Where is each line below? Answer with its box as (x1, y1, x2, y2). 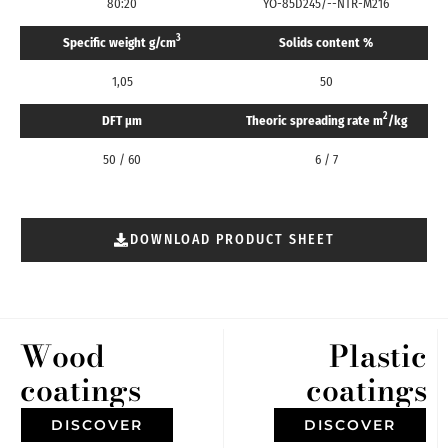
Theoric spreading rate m (245, 113, 383, 129)
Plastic (329, 333, 427, 380)
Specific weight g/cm (63, 35, 176, 51)
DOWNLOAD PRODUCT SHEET (129, 231, 335, 249)
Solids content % (279, 35, 373, 51)
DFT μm (102, 113, 142, 129)
